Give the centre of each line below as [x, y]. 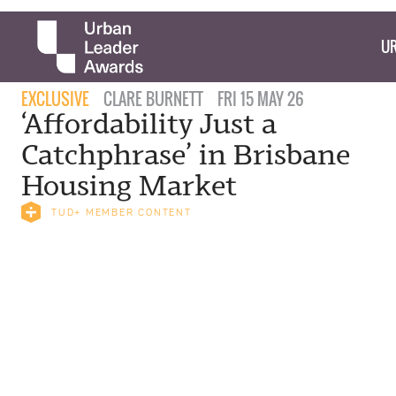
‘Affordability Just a [149, 124]
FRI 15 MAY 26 [261, 99]
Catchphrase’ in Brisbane [186, 155]
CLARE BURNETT [153, 99]
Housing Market [129, 186]
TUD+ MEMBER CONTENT [122, 212]
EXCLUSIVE [55, 99]
